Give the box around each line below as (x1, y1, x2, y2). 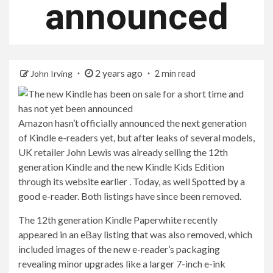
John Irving (30, 68, 74, 79)
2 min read (155, 69, 196, 79)
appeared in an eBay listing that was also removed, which (18, 229, 252, 240)
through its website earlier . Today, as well (18, 175, 192, 187)
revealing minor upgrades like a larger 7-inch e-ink (18, 258, 225, 269)
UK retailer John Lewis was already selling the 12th (18, 146, 228, 158)
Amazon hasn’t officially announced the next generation (18, 117, 247, 129)
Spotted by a (192, 175, 245, 187)
